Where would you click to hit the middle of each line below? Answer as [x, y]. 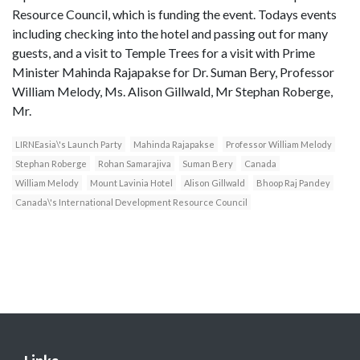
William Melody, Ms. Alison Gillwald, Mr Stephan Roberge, [172, 92]
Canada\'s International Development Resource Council [131, 202]
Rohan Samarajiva [135, 164]
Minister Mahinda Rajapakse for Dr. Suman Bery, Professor [173, 72]
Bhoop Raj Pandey [293, 183]
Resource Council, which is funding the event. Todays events [174, 14]
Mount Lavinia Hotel [131, 183]
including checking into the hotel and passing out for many [170, 34]
